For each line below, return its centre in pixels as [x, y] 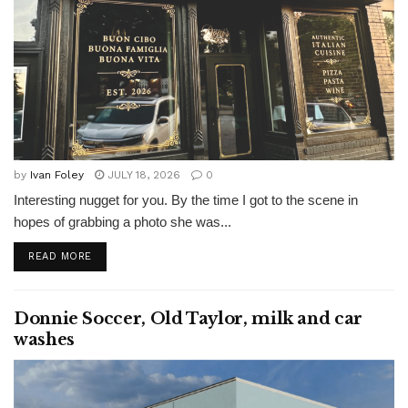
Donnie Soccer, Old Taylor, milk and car [188, 319]
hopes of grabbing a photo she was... [122, 222]
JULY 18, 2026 [142, 175]
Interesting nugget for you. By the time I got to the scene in [186, 200]
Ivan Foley [57, 175]
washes [44, 340]
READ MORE [60, 256]
